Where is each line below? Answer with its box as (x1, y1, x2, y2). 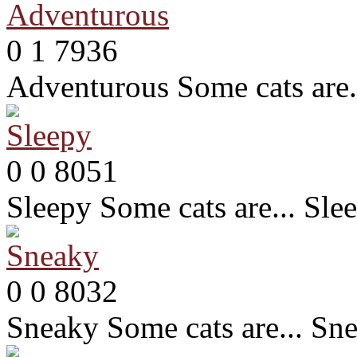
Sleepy (6, 189, 92, 224)
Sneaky (6, 309, 99, 344)
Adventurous (6, 69, 169, 104)
